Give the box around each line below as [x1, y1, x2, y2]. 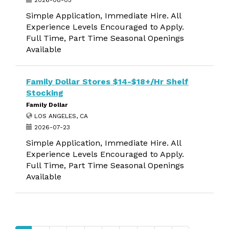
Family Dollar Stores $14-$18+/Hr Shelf [26, 77, 189, 86]
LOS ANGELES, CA [32, 112, 88, 120]
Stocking [26, 88, 63, 98]
